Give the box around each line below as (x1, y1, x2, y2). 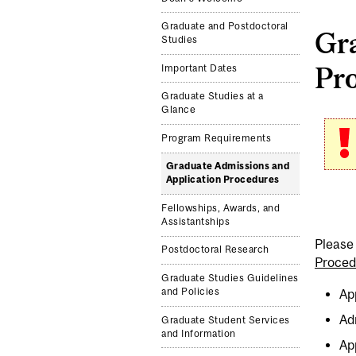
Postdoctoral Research (161, 244, 269, 256)
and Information (161, 327, 236, 339)
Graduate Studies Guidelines (161, 273, 299, 284)
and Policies (161, 286, 220, 298)
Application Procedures (165, 174, 280, 186)
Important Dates (161, 62, 238, 74)
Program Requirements (161, 132, 272, 144)
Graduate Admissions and (165, 161, 290, 172)
